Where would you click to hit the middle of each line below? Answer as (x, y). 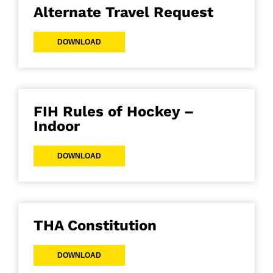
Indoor (57, 126)
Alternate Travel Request (123, 12)
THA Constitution (95, 226)
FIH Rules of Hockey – (114, 112)
